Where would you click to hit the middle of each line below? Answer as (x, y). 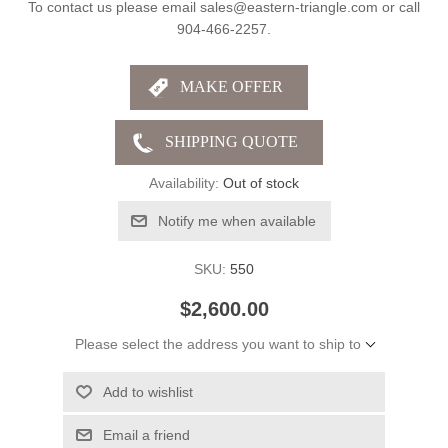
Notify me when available (236, 220)
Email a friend (146, 434)
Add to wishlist (147, 391)
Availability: (184, 182)
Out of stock (261, 182)
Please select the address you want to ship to (217, 343)
